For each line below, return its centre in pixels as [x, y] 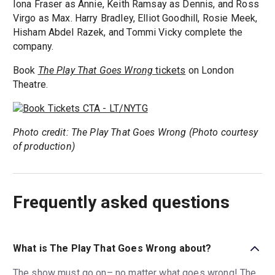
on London [210, 71]
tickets [169, 71]
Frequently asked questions [121, 203]
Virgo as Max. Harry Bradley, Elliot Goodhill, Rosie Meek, [135, 18]
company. [33, 47]
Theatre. [30, 85]
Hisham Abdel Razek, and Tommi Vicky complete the [127, 33]
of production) [44, 147]
